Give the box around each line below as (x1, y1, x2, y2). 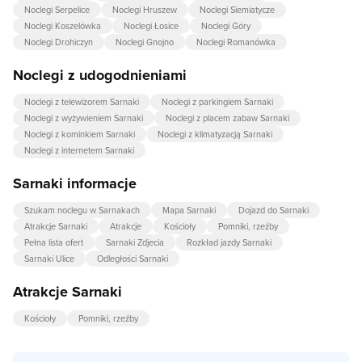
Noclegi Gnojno (116, 36, 174, 48)
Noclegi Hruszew (112, 3, 177, 16)
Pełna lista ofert (24, 236, 83, 249)
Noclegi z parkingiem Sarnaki (162, 95, 273, 108)
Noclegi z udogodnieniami (13, 65, 187, 86)
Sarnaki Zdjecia (106, 236, 164, 249)
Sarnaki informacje (13, 173, 137, 194)
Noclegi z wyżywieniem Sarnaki (24, 112, 143, 124)
